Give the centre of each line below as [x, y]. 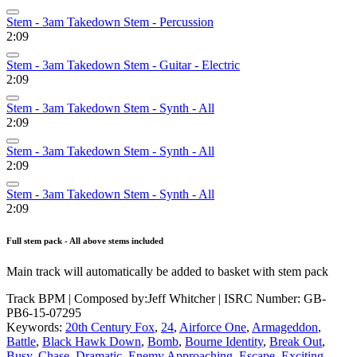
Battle [21, 342]
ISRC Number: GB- [275, 299]
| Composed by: [108, 299]
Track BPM [37, 299]
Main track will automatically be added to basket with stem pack [167, 272]
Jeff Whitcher [181, 299]
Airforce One [213, 328]
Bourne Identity [224, 342]
